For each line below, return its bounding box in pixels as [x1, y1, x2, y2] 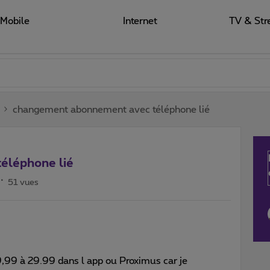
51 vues [8, 178, 39, 187]
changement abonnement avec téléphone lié [13, 104, 210, 115]
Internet [122, 16, 157, 26]
